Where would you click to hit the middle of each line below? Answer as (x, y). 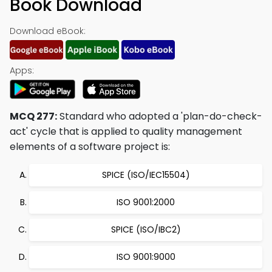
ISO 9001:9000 (146, 257)
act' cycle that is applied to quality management (126, 131)
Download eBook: (48, 31)
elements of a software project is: (90, 147)
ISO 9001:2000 (146, 202)
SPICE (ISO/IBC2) (146, 229)
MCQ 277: (33, 116)
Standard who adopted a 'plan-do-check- (160, 116)
